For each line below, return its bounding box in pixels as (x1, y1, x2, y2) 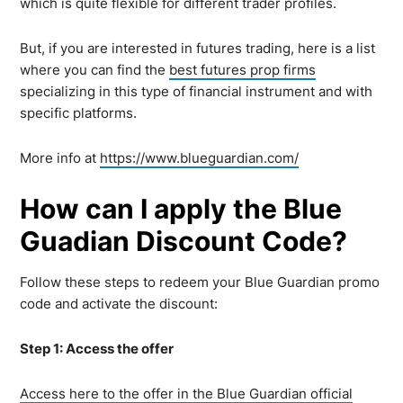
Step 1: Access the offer (20, 339, 175, 357)
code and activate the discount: (20, 294, 219, 312)
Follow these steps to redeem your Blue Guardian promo (20, 273, 381, 291)
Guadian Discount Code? (20, 224, 348, 257)
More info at (20, 148, 101, 166)
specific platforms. (20, 103, 138, 121)
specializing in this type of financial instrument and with (20, 82, 373, 100)
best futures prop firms (169, 60, 317, 78)
